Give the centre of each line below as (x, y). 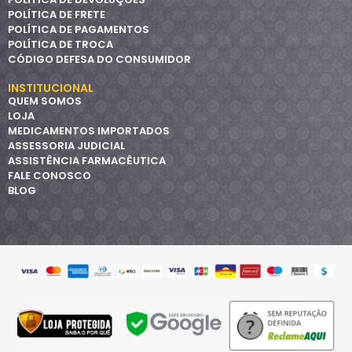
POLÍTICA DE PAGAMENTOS (79, 30)
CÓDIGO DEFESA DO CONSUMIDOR (99, 60)
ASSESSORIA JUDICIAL (66, 146)
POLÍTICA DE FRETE (57, 15)
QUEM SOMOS (45, 101)
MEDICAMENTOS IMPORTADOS (89, 131)
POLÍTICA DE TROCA (60, 45)
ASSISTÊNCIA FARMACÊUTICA (87, 161)
